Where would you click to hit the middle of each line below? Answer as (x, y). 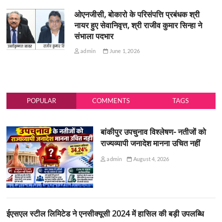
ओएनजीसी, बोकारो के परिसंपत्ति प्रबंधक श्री (137, 15)
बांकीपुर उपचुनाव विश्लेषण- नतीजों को (153, 132)
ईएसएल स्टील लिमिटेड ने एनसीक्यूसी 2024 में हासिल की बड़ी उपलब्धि (105, 213)
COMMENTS (111, 101)
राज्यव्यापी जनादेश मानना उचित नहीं (150, 143)
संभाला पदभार (94, 36)
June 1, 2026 (124, 51)
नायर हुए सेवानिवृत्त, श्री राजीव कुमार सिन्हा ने (138, 26)
